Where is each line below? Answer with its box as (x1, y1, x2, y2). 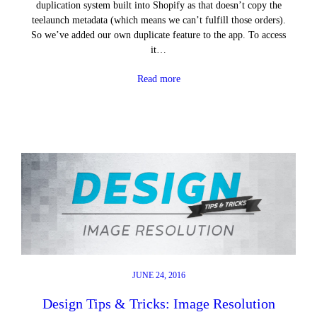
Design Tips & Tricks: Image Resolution (42, 296, 275, 311)
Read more (137, 73, 180, 85)
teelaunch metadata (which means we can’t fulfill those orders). (31, 14, 286, 26)
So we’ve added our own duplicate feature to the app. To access (31, 29, 286, 41)
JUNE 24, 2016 (132, 270, 185, 280)
